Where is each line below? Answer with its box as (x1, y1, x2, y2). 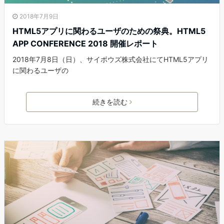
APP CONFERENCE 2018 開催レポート (12, 38, 158, 49)
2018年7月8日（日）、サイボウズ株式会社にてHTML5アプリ (12, 55, 208, 64)
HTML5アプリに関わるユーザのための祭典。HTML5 (12, 26, 205, 36)
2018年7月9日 (19, 12, 58, 20)
